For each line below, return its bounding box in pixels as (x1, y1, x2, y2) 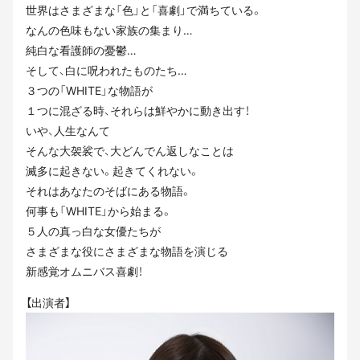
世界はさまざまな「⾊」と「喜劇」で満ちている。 (26, 3, 262, 18)
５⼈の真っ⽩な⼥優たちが (26, 224, 161, 239)
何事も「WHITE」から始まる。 (26, 204, 172, 219)
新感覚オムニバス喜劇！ (26, 264, 143, 279)
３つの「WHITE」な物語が (26, 84, 153, 98)
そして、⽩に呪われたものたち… (26, 63, 187, 78)
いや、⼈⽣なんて (26, 124, 110, 138)
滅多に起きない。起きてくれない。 (26, 164, 199, 178)
